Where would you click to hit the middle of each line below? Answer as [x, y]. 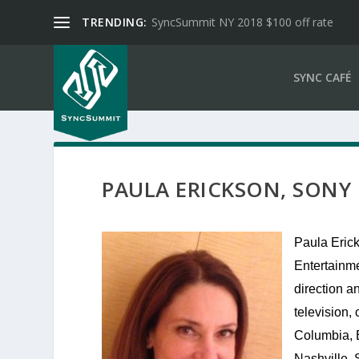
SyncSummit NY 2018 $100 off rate [242, 22]
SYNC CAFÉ [322, 77]
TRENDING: [115, 22]
